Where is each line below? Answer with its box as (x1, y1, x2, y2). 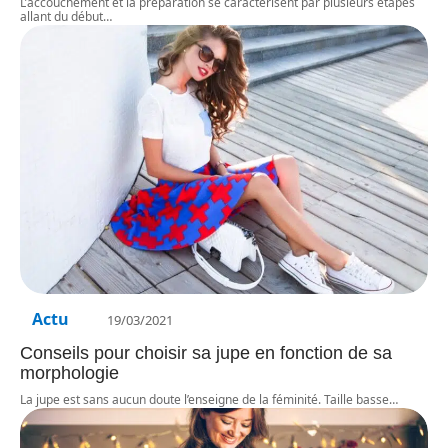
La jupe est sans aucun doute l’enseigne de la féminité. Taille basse (20, 391, 389, 409)
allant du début (20, 7, 103, 25)
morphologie (20, 363, 119, 384)
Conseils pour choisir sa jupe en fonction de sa (20, 343, 392, 364)
